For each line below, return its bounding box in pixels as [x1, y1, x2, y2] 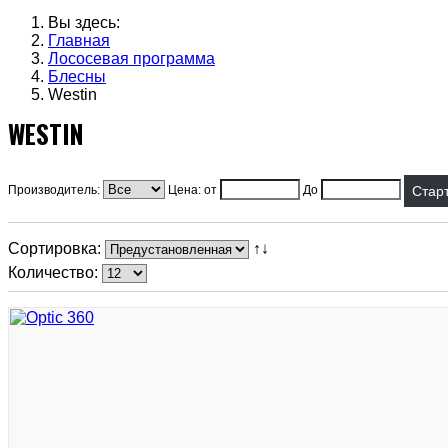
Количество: [8, 264, 102, 281]
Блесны [48, 68, 106, 85]
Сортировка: [8, 240, 105, 257]
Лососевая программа [48, 50, 215, 67]
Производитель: [8, 183, 103, 198]
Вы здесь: [48, 14, 128, 31]
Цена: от [168, 183, 217, 198]
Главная [48, 32, 110, 49]
